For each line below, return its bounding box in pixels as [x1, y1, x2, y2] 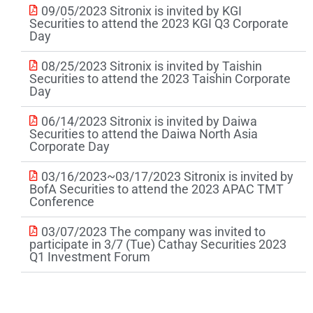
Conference [29, 194, 94, 210]
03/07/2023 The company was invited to [41, 224, 265, 240]
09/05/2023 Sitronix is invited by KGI [41, 3, 242, 19]
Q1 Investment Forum [29, 249, 150, 265]
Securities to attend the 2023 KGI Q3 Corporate [29, 16, 289, 31]
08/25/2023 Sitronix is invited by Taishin [41, 59, 262, 74]
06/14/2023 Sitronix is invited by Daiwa [41, 114, 257, 129]
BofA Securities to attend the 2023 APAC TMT [29, 182, 284, 197]
